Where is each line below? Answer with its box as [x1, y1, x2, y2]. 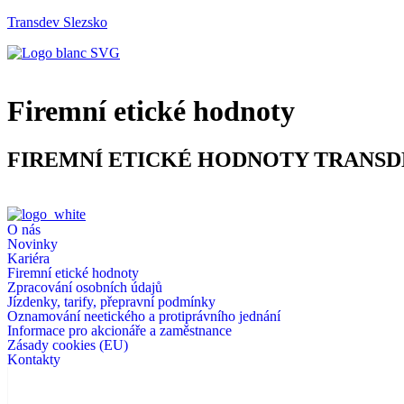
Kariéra [7, 250, 50, 266]
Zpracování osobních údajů [7, 279, 162, 295]
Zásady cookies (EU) [7, 336, 128, 353]
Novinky [7, 235, 58, 252]
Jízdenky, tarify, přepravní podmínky [7, 293, 216, 309]
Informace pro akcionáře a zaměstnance [7, 322, 232, 338]
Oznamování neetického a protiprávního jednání [7, 308, 280, 324]
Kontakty [7, 351, 60, 367]
